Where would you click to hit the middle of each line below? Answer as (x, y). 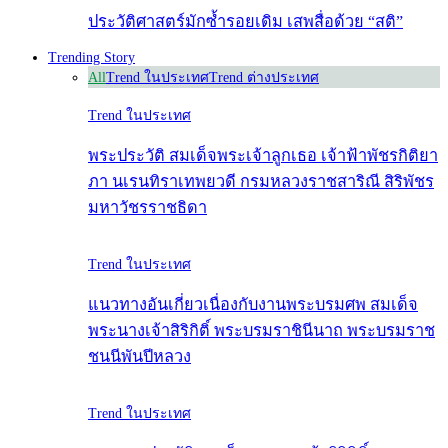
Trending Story (91, 57)
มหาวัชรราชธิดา (147, 208)
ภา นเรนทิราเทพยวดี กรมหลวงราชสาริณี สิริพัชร (261, 182)
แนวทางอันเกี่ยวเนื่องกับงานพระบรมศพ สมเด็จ (253, 305)
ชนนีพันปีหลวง (139, 357)
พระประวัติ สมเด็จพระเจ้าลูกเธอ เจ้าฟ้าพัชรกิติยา (263, 156)
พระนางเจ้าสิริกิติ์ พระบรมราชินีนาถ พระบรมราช (261, 331)
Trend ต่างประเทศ (264, 77)
